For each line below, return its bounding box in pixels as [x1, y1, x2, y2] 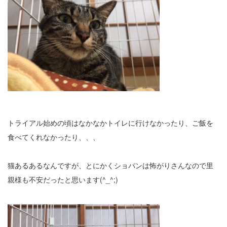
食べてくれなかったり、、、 [8, 131, 100, 142]
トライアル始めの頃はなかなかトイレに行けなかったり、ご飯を [8, 117, 213, 128]
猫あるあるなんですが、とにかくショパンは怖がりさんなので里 [8, 160, 213, 170]
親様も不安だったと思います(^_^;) [8, 174, 118, 184]
